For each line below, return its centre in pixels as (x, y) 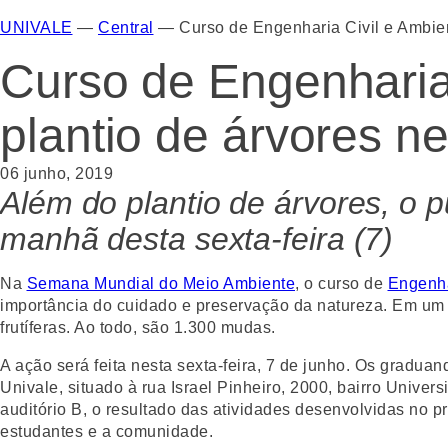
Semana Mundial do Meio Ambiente (160, 283)
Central (126, 27)
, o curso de (341, 283)
